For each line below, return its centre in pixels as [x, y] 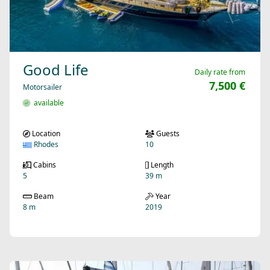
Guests [167, 134]
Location [45, 134]
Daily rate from [220, 72]
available [47, 103]
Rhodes [45, 145]
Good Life [56, 70]
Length [161, 165]
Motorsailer [42, 87]
